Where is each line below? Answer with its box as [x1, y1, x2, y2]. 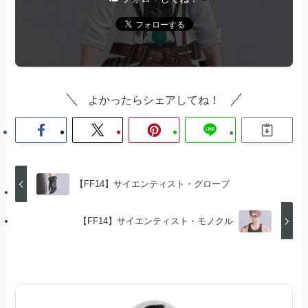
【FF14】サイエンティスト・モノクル [78, 215, 234, 226]
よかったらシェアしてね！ [88, 93, 220, 107]
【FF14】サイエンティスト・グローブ [74, 179, 230, 190]
